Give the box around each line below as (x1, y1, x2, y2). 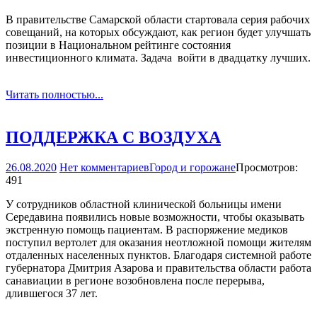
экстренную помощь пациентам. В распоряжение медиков (6, 223, 288, 236)
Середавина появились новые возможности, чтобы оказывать (6, 210, 304, 223)
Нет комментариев (59, 161, 149, 173)
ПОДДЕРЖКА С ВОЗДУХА (6, 128, 221, 147)
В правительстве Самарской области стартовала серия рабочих (6, 13, 310, 26)
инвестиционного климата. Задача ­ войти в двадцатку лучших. (6, 52, 311, 64)
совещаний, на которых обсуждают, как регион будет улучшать (6, 26, 311, 39)
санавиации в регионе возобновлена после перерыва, (6, 274, 265, 287)
